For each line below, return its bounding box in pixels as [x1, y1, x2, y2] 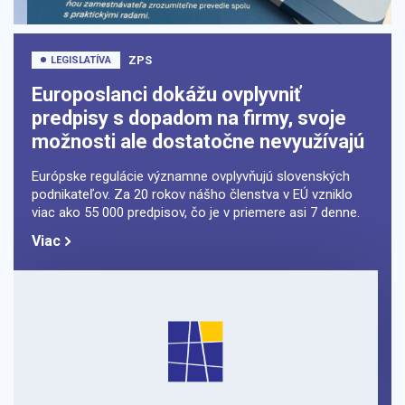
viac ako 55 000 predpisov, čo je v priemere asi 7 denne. [32, 203, 360, 221]
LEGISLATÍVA [51, 53, 111, 66]
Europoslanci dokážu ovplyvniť [32, 82, 301, 106]
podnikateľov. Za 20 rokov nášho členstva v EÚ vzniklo [32, 185, 353, 202]
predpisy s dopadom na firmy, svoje [32, 106, 346, 129]
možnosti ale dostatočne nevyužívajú [32, 129, 364, 153]
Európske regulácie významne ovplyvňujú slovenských [32, 167, 350, 184]
